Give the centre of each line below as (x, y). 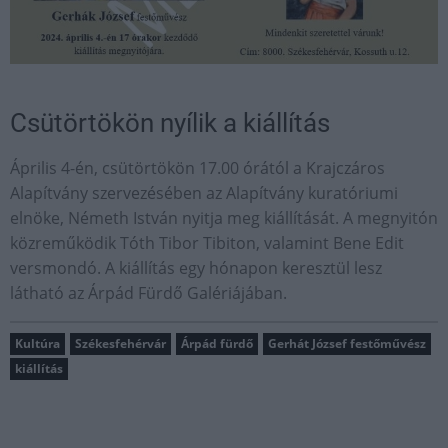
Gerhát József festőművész (347, 343)
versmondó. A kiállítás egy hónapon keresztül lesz (196, 267)
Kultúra (37, 343)
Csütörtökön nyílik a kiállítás (170, 122)
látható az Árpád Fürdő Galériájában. (148, 292)
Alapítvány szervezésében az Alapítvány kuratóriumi (204, 192)
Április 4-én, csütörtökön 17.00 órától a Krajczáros (197, 167)
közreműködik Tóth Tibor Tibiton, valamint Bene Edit (207, 242)
